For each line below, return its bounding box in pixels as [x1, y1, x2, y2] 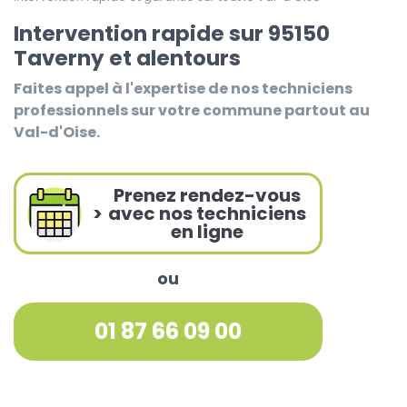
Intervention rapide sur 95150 [14, 18, 330, 48]
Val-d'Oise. [14, 121, 100, 143]
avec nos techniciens [107, 200, 306, 226]
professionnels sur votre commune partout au [14, 99, 370, 121]
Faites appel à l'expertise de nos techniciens [14, 77, 352, 99]
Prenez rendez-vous [113, 182, 301, 208]
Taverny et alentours [14, 43, 241, 73]
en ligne [170, 218, 243, 244]
